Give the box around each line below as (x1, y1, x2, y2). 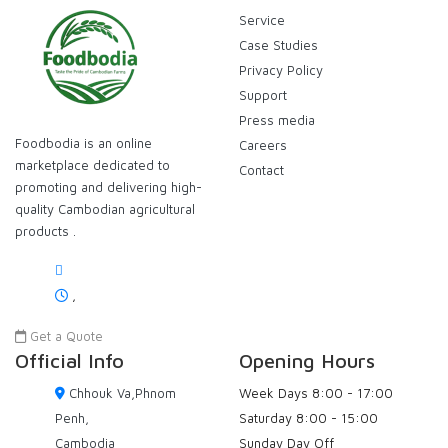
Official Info (15, 348, 124, 372)
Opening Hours (239, 348, 375, 372)
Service (239, 11, 285, 28)
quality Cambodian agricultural (15, 200, 195, 217)
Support (239, 86, 287, 103)
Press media (239, 111, 315, 128)
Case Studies (239, 36, 318, 53)
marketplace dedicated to (15, 156, 170, 173)
